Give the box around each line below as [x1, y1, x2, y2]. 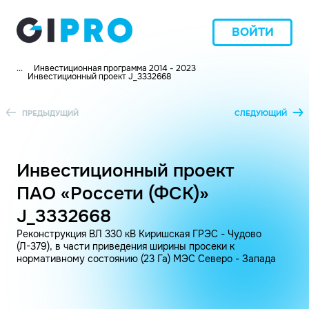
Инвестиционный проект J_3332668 [28, 71, 171, 82]
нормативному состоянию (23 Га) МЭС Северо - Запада [17, 252, 276, 265]
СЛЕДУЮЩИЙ [235, 108, 287, 118]
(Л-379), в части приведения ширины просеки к [17, 240, 235, 252]
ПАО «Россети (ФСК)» [17, 182, 209, 205]
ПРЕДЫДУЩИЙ [22, 108, 79, 118]
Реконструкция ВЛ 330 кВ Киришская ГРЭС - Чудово [17, 228, 261, 240]
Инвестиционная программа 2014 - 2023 [34, 63, 196, 74]
